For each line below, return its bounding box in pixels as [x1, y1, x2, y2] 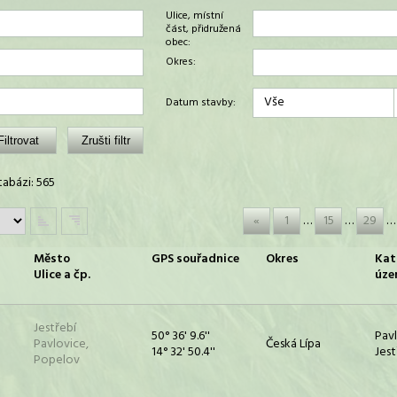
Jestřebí [34, 318, 76, 339]
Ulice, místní [165, 7, 223, 25]
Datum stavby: [165, 93, 236, 112]
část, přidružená [165, 20, 241, 38]
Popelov [34, 350, 80, 370]
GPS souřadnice [152, 249, 239, 269]
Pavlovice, [34, 334, 89, 354]
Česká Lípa [266, 334, 321, 354]
